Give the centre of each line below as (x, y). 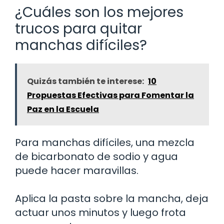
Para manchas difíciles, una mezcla (105, 142)
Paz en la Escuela (63, 109)
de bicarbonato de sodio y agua (96, 156)
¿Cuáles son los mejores (99, 12)
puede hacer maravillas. (77, 170)
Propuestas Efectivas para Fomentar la (110, 95)
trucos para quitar (78, 28)
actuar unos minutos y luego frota (100, 212)
